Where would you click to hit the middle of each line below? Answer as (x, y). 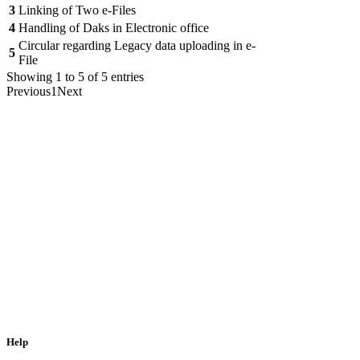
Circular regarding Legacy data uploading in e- (137, 45)
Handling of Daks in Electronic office (114, 28)
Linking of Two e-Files (77, 10)
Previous (29, 91)
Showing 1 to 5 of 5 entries (75, 77)
